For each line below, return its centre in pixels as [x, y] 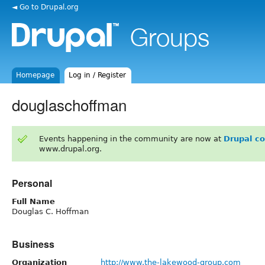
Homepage [35, 75]
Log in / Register [98, 75]
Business [33, 244]
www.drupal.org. [70, 148]
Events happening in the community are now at [131, 138]
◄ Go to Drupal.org [45, 7]
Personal [32, 183]
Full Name [33, 201]
